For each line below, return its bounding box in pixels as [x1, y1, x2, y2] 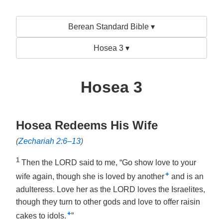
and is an [169, 172, 204, 181]
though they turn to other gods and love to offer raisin [16, 197, 200, 206]
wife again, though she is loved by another [16, 172, 164, 181]
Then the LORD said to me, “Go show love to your [21, 158, 196, 167]
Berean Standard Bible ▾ [68, 22, 155, 31]
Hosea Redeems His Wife [16, 118, 158, 132]
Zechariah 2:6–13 [18, 137, 81, 145]
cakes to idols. [16, 211, 66, 220]
